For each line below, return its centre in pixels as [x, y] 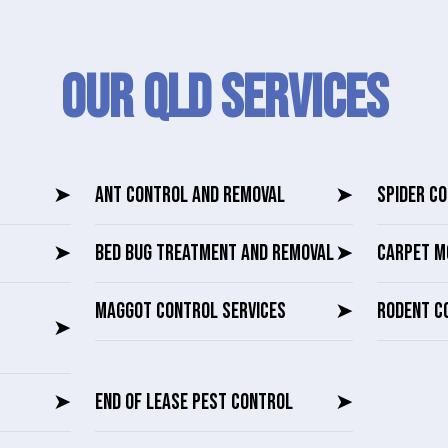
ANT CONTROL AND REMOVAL [190, 196]
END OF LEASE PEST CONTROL [194, 403]
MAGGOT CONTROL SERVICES [191, 312]
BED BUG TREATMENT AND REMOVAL [215, 254]
